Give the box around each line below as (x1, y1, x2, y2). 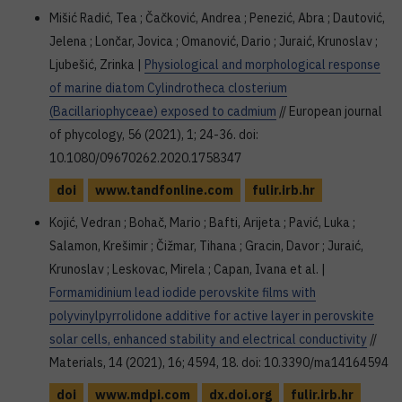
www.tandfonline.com (95, 182, 233, 198)
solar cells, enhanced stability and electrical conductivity (49, 331, 367, 347)
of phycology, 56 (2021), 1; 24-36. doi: (49, 127, 258, 143)
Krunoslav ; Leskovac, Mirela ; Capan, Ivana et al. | (49, 261, 326, 277)
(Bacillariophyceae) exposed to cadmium (49, 103, 276, 119)
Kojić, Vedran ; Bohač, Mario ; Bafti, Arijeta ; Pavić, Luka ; (49, 214, 355, 231)
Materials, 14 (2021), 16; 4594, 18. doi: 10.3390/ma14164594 (49, 354, 389, 371)
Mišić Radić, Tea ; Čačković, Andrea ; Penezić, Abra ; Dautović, (49, 10, 385, 26)
